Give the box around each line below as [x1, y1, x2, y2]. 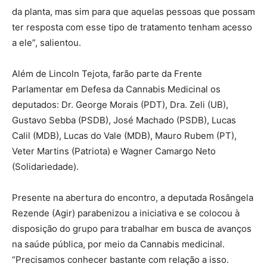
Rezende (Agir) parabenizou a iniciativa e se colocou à [12, 207, 240, 219]
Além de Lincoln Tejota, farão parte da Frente [12, 68, 202, 80]
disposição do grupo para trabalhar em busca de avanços [12, 223, 252, 235]
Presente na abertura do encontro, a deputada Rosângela [12, 192, 253, 204]
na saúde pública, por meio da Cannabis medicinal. [12, 238, 225, 250]
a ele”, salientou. [12, 37, 81, 49]
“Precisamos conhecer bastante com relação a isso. [12, 254, 229, 266]
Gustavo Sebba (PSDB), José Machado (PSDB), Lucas [12, 114, 236, 126]
